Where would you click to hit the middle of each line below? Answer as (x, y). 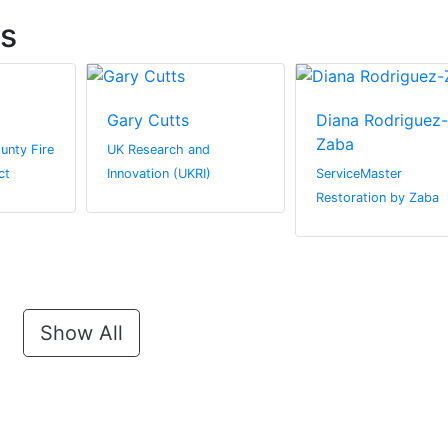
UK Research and (158, 150)
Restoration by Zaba (377, 198)
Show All (81, 333)
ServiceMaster (358, 174)
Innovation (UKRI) (159, 174)
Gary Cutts (148, 120)
